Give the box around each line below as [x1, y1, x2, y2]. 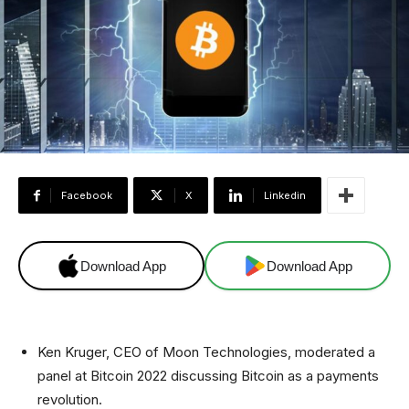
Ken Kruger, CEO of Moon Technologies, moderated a [37, 343, 375, 362]
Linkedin [264, 189, 306, 203]
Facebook [61, 189, 112, 203]
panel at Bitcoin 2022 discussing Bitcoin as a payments [37, 367, 379, 385]
